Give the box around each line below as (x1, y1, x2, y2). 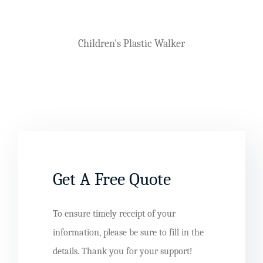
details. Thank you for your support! (53, 246, 193, 257)
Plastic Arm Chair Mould (31, 20, 139, 33)
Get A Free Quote (53, 169, 171, 190)
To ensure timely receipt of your (53, 208, 176, 220)
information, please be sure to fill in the (53, 227, 204, 238)
